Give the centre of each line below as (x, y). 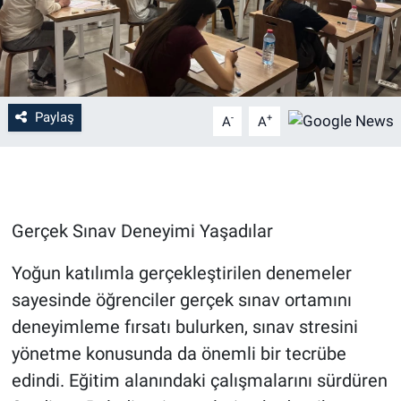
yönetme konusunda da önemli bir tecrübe (179, 354)
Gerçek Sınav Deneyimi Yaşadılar (142, 231)
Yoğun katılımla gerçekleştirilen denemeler (181, 273)
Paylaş (54, 118)
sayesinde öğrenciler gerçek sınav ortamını (181, 300)
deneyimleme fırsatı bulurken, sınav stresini (184, 327)
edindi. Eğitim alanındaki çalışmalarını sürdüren (199, 381)
